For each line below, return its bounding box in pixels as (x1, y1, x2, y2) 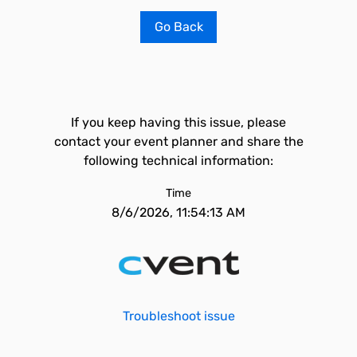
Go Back (154, 19, 203, 34)
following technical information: (84, 153, 273, 168)
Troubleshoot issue (122, 308, 235, 324)
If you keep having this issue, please (71, 115, 286, 130)
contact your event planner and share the (53, 134, 304, 149)
